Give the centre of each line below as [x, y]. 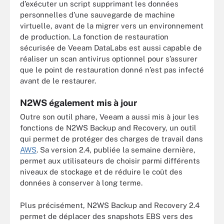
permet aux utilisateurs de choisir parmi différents [110, 161]
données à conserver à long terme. [81, 183]
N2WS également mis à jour [78, 103]
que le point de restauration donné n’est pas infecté [112, 69]
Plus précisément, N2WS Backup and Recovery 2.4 [110, 205]
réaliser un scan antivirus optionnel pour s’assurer [109, 58]
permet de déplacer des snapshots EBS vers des [106, 216]
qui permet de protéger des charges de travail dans [111, 139]
